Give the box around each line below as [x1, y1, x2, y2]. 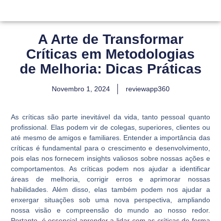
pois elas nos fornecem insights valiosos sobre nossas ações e [11, 154, 210, 162]
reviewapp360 [125, 85, 170, 93]
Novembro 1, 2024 [51, 85, 110, 93]
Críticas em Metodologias [26, 46, 195, 62]
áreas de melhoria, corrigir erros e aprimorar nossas [11, 175, 210, 183]
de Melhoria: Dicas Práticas [19, 61, 202, 76]
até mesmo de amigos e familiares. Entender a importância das [11, 133, 210, 142]
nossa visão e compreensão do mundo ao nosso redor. [11, 206, 210, 214]
